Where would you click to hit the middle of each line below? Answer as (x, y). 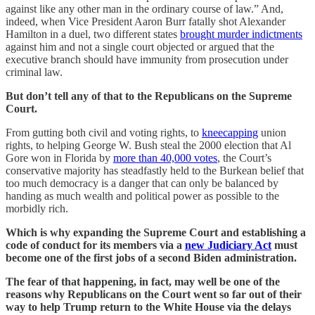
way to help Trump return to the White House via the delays (148, 307)
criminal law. (34, 72)
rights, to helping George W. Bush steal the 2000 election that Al (148, 145)
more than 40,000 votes (165, 157)
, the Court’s (244, 157)
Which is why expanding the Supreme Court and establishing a (156, 232)
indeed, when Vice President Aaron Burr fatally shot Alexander (146, 21)
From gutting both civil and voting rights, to (104, 132)
